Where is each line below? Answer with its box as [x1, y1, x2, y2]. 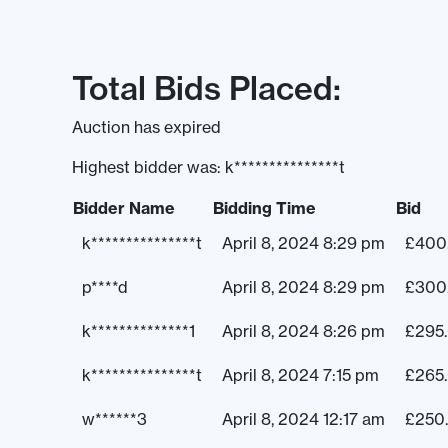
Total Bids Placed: [72, 68, 341, 109]
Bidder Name [73, 198, 175, 219]
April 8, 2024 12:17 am [222, 409, 385, 430]
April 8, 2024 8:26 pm [222, 321, 385, 342]
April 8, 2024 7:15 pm [222, 365, 379, 386]
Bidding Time [213, 198, 316, 219]
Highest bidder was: [72, 157, 225, 178]
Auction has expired [72, 117, 221, 138]
